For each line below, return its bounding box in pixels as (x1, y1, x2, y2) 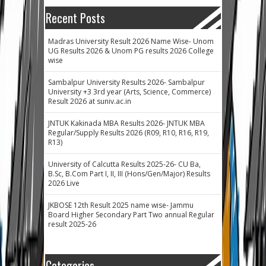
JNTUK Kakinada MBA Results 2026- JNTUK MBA (48, 118, 205, 128)
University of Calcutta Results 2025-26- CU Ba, (48, 159, 201, 169)
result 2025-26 (48, 218, 96, 229)
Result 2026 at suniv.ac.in (48, 96, 131, 106)
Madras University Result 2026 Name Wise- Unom (48, 36, 214, 46)
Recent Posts (46, 8, 105, 27)
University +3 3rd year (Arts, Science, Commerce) (48, 86, 211, 97)
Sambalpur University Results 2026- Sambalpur (48, 77, 205, 87)
